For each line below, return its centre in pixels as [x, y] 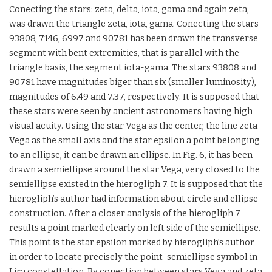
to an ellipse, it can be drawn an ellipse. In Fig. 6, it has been [131, 155]
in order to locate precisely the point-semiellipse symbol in [133, 257]
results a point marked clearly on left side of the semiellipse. [135, 228]
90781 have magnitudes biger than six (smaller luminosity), [133, 82]
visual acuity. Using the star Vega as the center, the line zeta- [135, 126]
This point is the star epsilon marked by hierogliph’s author [132, 243]
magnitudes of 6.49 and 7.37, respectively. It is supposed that [134, 97]
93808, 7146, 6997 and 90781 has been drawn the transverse [134, 39]
